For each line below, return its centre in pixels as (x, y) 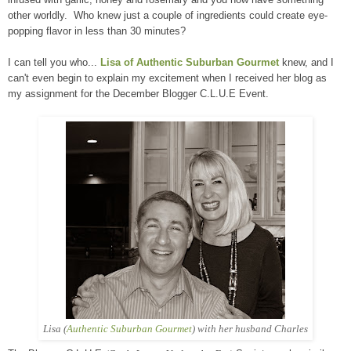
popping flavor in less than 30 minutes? (97, 31)
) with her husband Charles (250, 328)
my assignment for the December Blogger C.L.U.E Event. (138, 93)
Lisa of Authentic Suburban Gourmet (190, 62)
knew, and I (306, 62)
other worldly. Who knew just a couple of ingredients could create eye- (168, 15)
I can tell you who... (54, 62)
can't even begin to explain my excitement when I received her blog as (167, 78)
